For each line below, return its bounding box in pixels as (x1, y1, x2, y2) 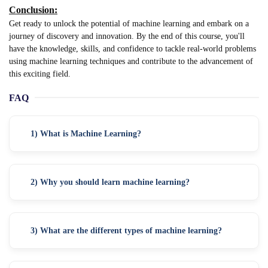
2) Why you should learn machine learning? (31, 177, 190, 187)
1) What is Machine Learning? (31, 129, 141, 138)
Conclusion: (9, 4, 57, 15)
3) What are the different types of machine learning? (31, 226, 222, 235)
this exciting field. (9, 69, 71, 78)
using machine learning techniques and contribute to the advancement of (9, 56, 253, 66)
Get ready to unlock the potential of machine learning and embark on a (9, 19, 249, 28)
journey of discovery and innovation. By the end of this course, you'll (9, 31, 245, 41)
